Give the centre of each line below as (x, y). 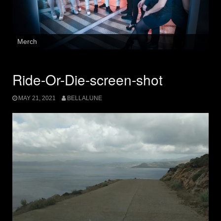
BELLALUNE (84, 98)
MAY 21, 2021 (37, 98)
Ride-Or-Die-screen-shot (88, 80)
